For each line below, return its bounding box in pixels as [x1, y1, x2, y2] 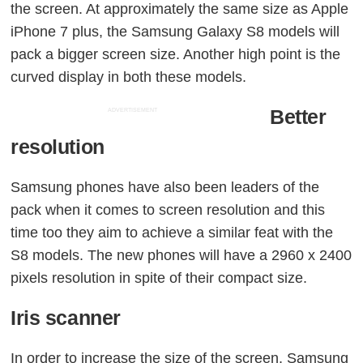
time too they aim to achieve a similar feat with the [11, 224, 334, 241]
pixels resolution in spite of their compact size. [11, 270, 308, 287]
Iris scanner [11, 307, 121, 330]
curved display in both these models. [11, 68, 247, 85]
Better [270, 105, 327, 128]
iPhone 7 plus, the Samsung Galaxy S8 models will [11, 23, 340, 40]
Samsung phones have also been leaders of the [11, 179, 320, 196]
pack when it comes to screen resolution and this [11, 202, 326, 219]
